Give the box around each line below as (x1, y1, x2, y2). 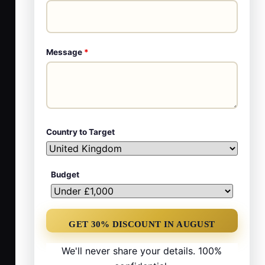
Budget (51, 169, 79, 179)
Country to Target (46, 127, 115, 137)
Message (46, 47, 84, 57)
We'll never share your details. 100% (62, 244, 222, 257)
